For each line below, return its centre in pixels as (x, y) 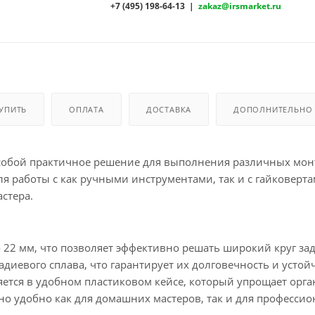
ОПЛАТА (86, 110)
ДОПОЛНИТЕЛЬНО (273, 110)
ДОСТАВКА (169, 110)
